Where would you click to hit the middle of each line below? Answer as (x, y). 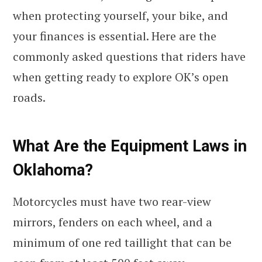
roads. (29, 97)
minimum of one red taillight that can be (122, 243)
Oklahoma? (53, 170)
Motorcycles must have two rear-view (112, 202)
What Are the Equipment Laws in (130, 146)
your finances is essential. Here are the (115, 36)
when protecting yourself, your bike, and (120, 15)
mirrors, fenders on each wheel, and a (113, 222)
